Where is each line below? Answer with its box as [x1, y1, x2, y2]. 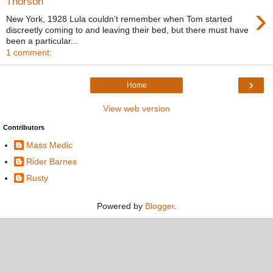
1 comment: [6, 48, 52, 57]
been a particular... [6, 36, 78, 46]
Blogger [144, 200, 174, 211]
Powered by [96, 200, 145, 211]
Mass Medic [26, 140, 73, 150]
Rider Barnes [26, 156, 77, 166]
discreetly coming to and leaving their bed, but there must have [6, 25, 249, 35]
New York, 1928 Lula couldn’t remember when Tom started [6, 14, 232, 24]
